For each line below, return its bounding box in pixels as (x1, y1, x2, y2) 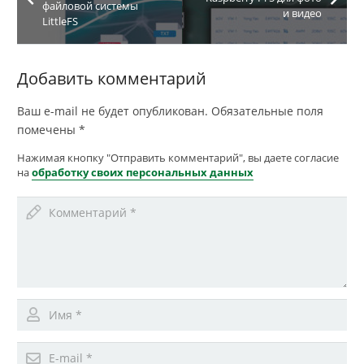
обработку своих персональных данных (32, 164, 253, 180)
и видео (282, 6, 322, 21)
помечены (17, 121, 79, 137)
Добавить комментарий (17, 67, 210, 89)
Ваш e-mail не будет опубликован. (17, 102, 208, 119)
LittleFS (42, 14, 79, 28)
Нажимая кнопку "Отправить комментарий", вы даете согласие (17, 149, 339, 165)
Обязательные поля (208, 102, 323, 119)
